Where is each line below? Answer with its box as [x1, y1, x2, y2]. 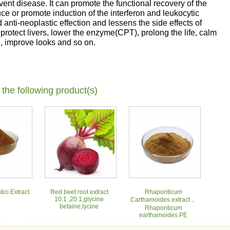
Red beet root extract [50, 188, 108, 196]
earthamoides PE [139, 212, 187, 219]
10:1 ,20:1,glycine [54, 196, 104, 203]
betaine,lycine [60, 203, 99, 210]
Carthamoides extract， [130, 196, 196, 203]
